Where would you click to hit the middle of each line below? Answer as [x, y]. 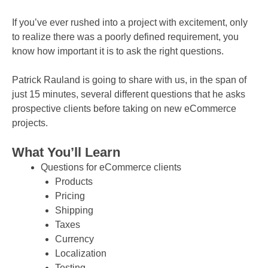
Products [74, 182]
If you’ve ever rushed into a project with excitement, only [130, 23]
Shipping [74, 211]
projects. [30, 123]
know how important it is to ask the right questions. [118, 51]
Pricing [70, 196]
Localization [81, 254]
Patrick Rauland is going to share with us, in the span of [129, 80]
